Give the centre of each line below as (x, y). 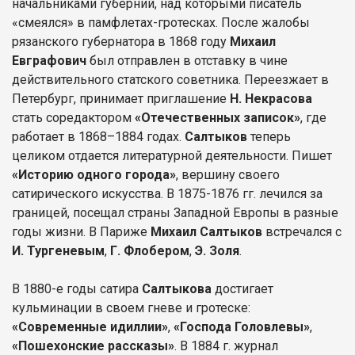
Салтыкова (178, 288)
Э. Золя (217, 250)
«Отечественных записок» (216, 117)
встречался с (302, 231)
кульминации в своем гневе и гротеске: (131, 307)
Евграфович (49, 60)
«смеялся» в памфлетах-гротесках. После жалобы (161, 22)
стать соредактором (72, 117)
